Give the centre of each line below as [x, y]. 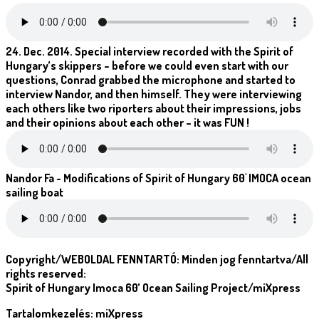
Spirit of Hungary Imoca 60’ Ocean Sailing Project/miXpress [153, 287]
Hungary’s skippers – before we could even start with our [147, 65]
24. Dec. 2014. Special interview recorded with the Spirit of [150, 51]
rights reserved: [47, 273]
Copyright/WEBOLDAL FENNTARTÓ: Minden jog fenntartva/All [157, 259]
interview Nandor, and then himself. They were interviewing [154, 94]
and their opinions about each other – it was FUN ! [127, 122]
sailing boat [35, 192]
